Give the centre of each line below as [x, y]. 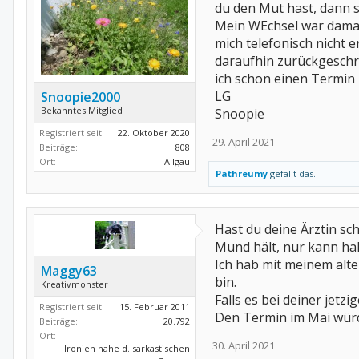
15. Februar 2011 [155, 307]
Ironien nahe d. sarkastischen [127, 348]
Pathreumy [242, 173]
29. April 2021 [244, 142]
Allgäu [177, 161]
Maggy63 [69, 271]
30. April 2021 [244, 345]
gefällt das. [292, 173]
